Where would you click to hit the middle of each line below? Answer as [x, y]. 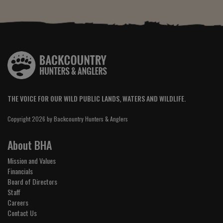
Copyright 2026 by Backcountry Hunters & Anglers [68, 119]
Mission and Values [32, 161]
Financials [20, 171]
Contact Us [22, 213]
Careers [18, 203]
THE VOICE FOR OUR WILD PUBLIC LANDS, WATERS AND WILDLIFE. [97, 99]
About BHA [30, 145]
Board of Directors [32, 182]
